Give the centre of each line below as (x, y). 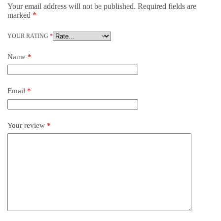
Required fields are (167, 6)
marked (20, 15)
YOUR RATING (29, 36)
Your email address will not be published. (72, 6)
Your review (27, 125)
